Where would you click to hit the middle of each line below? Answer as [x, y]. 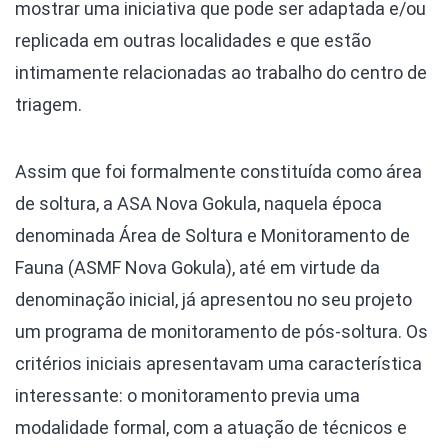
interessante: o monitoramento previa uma [187, 396]
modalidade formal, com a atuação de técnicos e [211, 428]
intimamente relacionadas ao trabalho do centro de [221, 73]
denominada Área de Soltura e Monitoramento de [212, 236]
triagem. [48, 105]
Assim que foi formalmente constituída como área [218, 172]
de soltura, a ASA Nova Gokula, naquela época [198, 204]
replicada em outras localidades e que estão [193, 41]
